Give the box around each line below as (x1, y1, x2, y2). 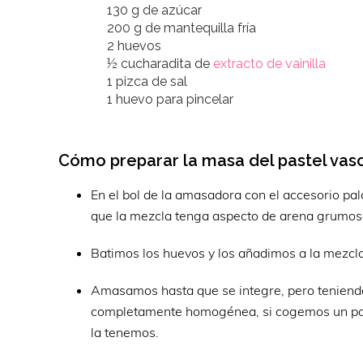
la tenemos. (91, 324, 159, 340)
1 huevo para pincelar (107, 92, 233, 107)
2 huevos (107, 38, 161, 53)
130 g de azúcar (107, 2, 202, 18)
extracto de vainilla (213, 56, 326, 71)
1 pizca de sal (107, 74, 187, 89)
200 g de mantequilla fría (107, 20, 256, 36)
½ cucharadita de (107, 56, 213, 71)
